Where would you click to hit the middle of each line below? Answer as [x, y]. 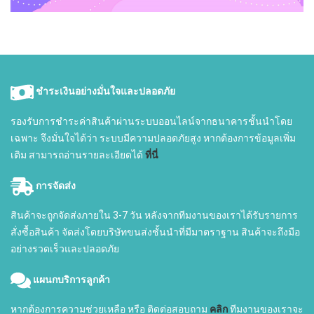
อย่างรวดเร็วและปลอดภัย [65, 249]
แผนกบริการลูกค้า [72, 280]
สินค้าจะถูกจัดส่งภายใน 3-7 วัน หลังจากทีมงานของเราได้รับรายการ [154, 215]
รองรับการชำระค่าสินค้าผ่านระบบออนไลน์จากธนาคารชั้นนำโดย [151, 121]
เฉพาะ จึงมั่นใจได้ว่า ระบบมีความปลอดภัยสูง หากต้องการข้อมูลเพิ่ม [153, 138]
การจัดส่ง [55, 185]
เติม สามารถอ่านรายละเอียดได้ [78, 155]
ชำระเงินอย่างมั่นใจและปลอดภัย [104, 91]
